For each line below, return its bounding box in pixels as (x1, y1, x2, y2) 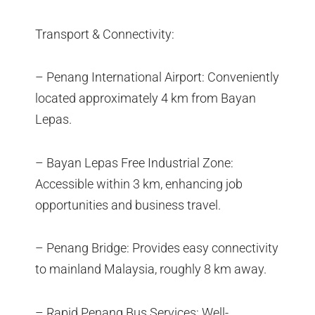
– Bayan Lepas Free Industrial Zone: (35, 155, 233, 170)
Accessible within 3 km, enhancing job (35, 176, 243, 191)
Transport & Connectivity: (35, 26, 174, 41)
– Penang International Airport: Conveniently (35, 70, 279, 85)
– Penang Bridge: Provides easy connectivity (35, 240, 278, 256)
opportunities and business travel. (35, 197, 221, 212)
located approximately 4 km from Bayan (35, 91, 256, 106)
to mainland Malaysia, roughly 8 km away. (35, 262, 266, 277)
